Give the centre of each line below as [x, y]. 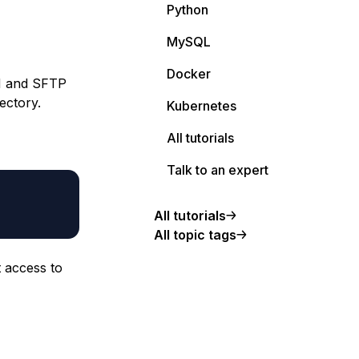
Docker [189, 74]
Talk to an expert [218, 170]
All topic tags [195, 235]
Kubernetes [202, 106]
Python [188, 10]
